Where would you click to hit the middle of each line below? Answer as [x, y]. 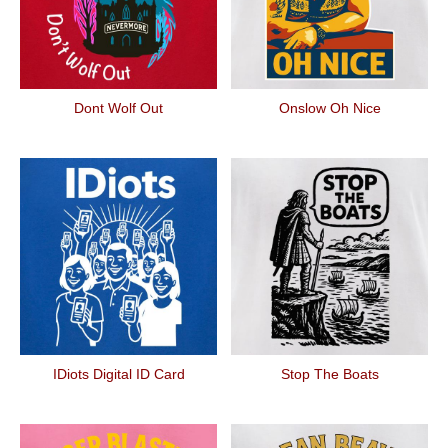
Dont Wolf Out [118, 108]
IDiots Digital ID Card [118, 374]
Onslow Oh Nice [329, 108]
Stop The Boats [329, 374]
